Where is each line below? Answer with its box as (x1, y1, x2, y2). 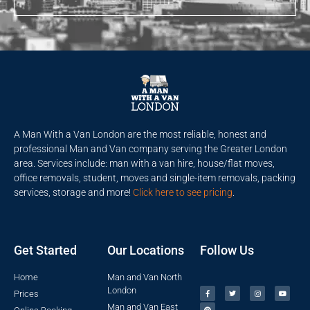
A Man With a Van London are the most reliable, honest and (14, 128, 266, 140)
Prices (14, 289, 39, 300)
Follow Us (200, 243, 255, 258)
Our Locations (107, 243, 184, 258)
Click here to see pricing (133, 186, 232, 198)
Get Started (14, 243, 77, 258)
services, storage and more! (14, 186, 133, 198)
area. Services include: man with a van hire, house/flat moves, (14, 157, 275, 169)
